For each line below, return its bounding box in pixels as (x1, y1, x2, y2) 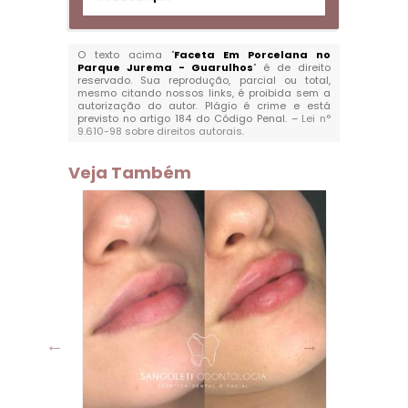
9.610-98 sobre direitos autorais (76, 124, 242, 138)
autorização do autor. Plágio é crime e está (76, 98, 331, 113)
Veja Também (67, 161, 191, 184)
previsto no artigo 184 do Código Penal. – (76, 111, 302, 126)
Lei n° (301, 111, 331, 126)
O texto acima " (76, 47, 174, 62)
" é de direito (253, 60, 331, 75)
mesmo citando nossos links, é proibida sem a (76, 86, 331, 100)
